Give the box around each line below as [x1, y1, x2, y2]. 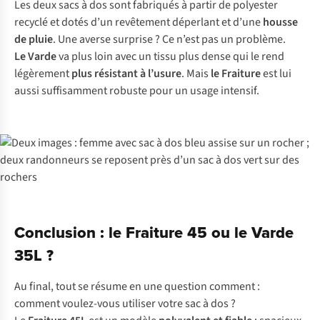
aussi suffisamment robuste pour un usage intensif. [14, 83, 259, 99]
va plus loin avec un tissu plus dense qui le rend [56, 49, 284, 64]
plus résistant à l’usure [71, 66, 181, 81]
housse [263, 14, 298, 30]
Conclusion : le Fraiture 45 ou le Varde [14, 221, 294, 244]
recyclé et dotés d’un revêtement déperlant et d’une [14, 14, 263, 30]
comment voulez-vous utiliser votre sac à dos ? [14, 296, 236, 311]
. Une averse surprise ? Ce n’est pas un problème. [53, 31, 286, 47]
